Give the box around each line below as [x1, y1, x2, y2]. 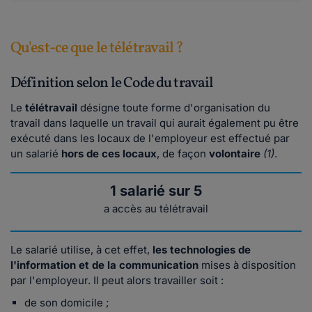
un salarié [10, 147, 61, 161]
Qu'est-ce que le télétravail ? [10, 38, 184, 60]
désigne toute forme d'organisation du [80, 101, 270, 115]
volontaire [209, 147, 263, 161]
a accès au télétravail [104, 202, 208, 216]
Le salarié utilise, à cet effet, [10, 243, 153, 257]
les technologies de [153, 243, 251, 257]
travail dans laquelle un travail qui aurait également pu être [10, 116, 299, 130]
